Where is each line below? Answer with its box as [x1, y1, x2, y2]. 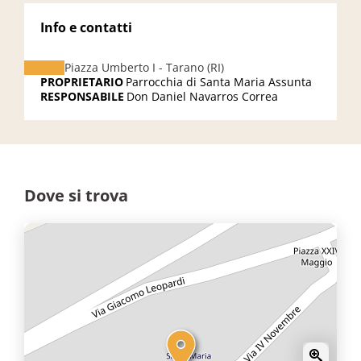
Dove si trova [24, 185, 128, 206]
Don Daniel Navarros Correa [127, 89, 278, 104]
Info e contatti [40, 19, 132, 36]
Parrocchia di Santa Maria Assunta [126, 74, 312, 89]
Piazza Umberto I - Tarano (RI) [64, 60, 224, 75]
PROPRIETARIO [40, 74, 123, 89]
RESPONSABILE [40, 89, 124, 104]
